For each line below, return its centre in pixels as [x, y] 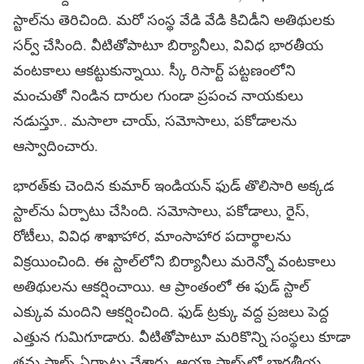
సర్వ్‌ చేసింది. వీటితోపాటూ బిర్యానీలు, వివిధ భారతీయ [168, 44]
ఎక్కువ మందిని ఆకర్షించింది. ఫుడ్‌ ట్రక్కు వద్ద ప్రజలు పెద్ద [171, 311]
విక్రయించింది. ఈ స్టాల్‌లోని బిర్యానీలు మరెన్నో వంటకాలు [174, 260]
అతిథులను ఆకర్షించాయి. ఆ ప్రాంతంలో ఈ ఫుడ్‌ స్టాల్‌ [161, 286]
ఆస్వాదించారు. [56, 145]
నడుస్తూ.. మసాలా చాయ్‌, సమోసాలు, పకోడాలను [155, 120]
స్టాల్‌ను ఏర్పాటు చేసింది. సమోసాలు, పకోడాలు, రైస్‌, [161, 210]
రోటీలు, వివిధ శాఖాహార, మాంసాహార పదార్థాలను [152, 235]
